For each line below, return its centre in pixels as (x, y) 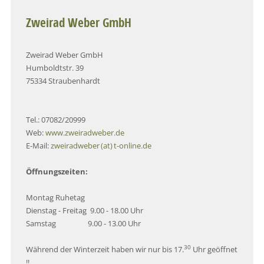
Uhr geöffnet (214, 249)
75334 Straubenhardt (63, 80)
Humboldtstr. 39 (55, 67)
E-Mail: (39, 145)
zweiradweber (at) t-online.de (101, 145)
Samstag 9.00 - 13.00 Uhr (84, 223)
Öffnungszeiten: (57, 171)
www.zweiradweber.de (85, 132)
